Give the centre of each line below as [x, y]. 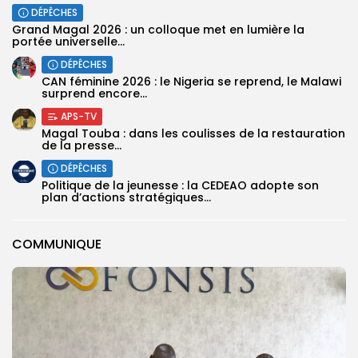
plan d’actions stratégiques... [126, 197]
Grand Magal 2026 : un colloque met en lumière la [158, 29]
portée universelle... [68, 41]
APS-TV [79, 116]
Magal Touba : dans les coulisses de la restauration [193, 133]
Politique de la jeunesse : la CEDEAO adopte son [180, 185]
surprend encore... [94, 93]
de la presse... [82, 145]
